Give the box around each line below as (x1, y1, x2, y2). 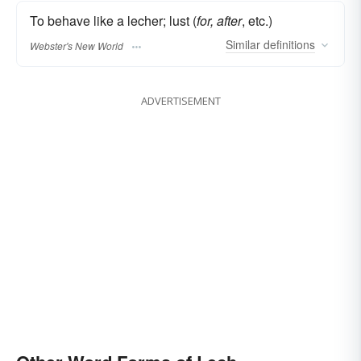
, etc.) (242, 11, 272, 31)
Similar (226, 36, 260, 53)
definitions (260, 36, 315, 53)
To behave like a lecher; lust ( (30, 11, 197, 31)
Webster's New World (30, 38, 123, 52)
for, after (197, 11, 242, 31)
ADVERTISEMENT (140, 93, 221, 109)
